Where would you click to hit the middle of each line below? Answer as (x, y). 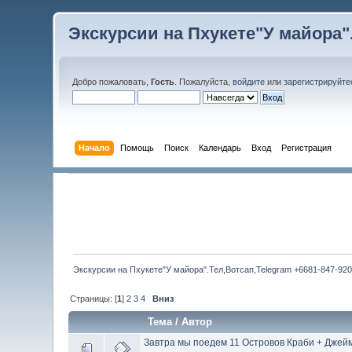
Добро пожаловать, (112, 82)
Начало (94, 147)
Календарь (220, 147)
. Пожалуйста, (204, 82)
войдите (249, 82)
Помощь (137, 147)
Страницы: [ (94, 299)
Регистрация (306, 147)
